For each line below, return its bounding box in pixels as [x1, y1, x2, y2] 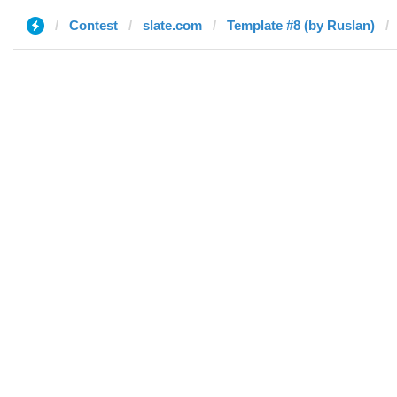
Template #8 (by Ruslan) [227, 18, 375, 33]
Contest [69, 18, 118, 33]
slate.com [143, 18, 202, 33]
